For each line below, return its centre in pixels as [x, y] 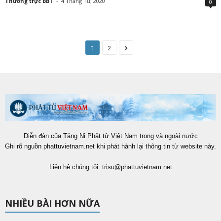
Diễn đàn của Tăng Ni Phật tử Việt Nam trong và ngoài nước [110, 136]
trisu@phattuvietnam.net [137, 167]
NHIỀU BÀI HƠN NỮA [52, 203]
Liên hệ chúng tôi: [75, 167]
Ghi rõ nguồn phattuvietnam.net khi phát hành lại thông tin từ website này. [110, 147]
